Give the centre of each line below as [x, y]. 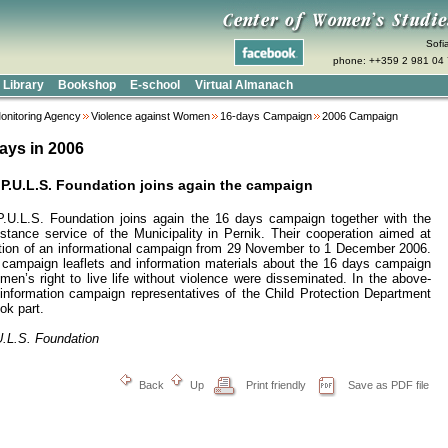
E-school [154, 85]
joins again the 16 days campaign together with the [276, 218]
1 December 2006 [376, 248]
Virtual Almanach [243, 85]
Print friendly [276, 385]
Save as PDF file [388, 385]
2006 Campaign [360, 116]
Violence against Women [150, 116]
